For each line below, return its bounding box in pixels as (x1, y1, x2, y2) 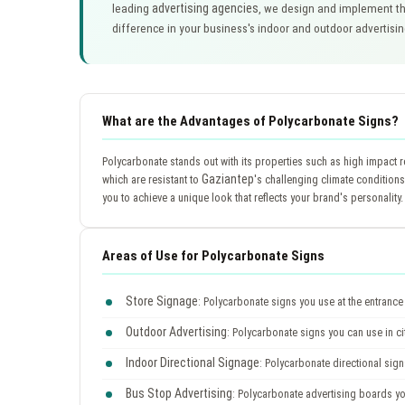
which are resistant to (102, 172, 202, 186)
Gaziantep (202, 171, 254, 186)
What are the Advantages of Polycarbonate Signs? (102, 112, 399, 129)
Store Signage (126, 293, 198, 308)
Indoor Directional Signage (126, 354, 259, 370)
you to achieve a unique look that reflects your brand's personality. (102, 190, 403, 204)
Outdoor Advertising (126, 324, 227, 339)
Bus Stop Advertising (126, 385, 232, 400)
